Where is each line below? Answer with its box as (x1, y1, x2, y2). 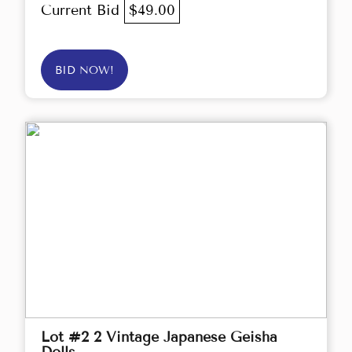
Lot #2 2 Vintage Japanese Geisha (41, 328, 277, 346)
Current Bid (41, 2, 124, 20)
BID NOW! (55, 64, 114, 78)
